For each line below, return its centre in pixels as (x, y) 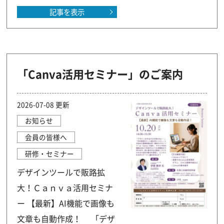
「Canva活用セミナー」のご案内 (100, 74)
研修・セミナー (50, 153)
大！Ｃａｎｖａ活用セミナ (65, 187)
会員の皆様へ (46, 137)
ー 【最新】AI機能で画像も (66, 203)
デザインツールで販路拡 (61, 172)
